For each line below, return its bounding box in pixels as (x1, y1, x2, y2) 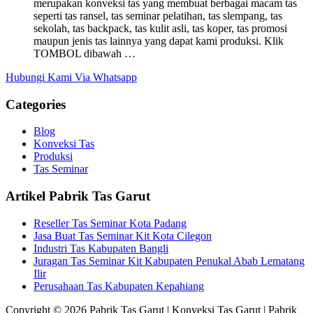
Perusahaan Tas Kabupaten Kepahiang (34, 279, 204, 292)
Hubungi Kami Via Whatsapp (6, 71, 137, 83)
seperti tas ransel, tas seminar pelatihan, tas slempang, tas (34, 9, 282, 22)
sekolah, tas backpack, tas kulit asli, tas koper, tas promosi (34, 22, 287, 34)
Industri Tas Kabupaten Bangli (34, 242, 168, 254)
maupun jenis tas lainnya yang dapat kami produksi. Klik (34, 34, 284, 47)
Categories (6, 96, 66, 112)
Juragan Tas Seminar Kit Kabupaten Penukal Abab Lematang (34, 254, 305, 267)
